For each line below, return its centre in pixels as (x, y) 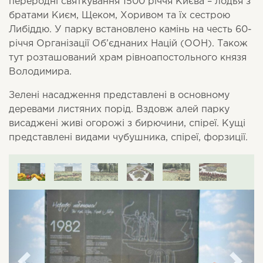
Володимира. (40, 72)
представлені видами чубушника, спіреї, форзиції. (128, 138)
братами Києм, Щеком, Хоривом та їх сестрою (119, 16)
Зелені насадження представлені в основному (119, 95)
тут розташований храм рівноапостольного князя (128, 58)
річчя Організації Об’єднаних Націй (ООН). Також (128, 44)
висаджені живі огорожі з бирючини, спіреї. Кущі (127, 124)
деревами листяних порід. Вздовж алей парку (119, 109)
